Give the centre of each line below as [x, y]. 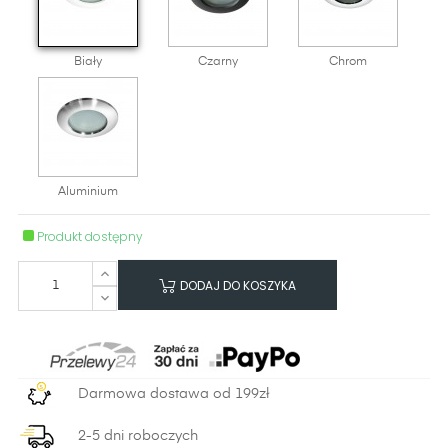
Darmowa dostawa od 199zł [171, 393]
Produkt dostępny [90, 236]
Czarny [217, 62]
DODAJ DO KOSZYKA [238, 285]
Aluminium [87, 192]
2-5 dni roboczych [136, 435]
